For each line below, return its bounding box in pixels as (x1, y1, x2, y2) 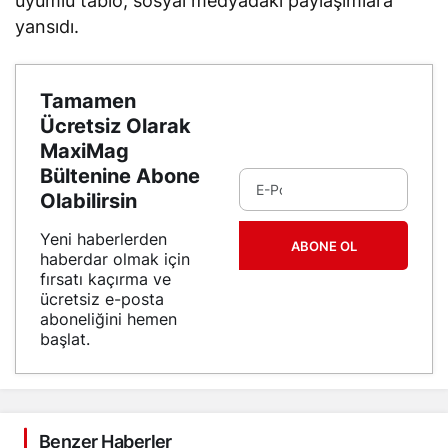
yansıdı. (15, 16, 79, 37)
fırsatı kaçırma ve (40, 269, 171, 289)
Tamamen (40, 89, 136, 113)
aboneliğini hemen (40, 309, 177, 329)
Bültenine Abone (40, 164, 200, 188)
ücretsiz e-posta (40, 289, 164, 309)
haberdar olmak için (40, 249, 190, 269)
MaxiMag (40, 139, 129, 163)
